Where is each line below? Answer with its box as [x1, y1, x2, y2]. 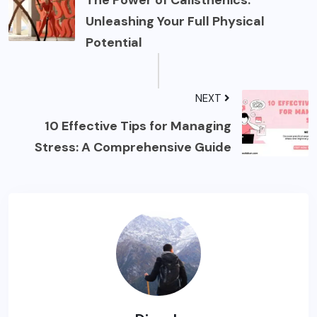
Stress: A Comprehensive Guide [35, 139, 231, 156]
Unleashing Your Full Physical [86, 13, 265, 30]
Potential [86, 34, 142, 52]
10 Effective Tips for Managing [45, 117, 231, 135]
